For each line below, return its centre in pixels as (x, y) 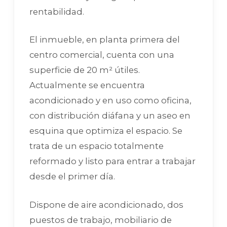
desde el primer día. (72, 177)
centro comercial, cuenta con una (102, 55)
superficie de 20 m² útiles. (85, 70)
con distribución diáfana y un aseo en (110, 116)
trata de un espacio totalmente (97, 146)
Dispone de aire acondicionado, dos (106, 204)
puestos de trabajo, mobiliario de (101, 220)
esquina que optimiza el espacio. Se (106, 131)
